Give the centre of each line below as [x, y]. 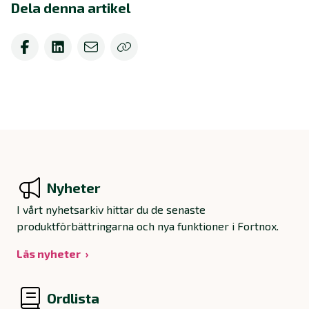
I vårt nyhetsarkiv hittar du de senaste [111, 210]
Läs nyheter [49, 254]
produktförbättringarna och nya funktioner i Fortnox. [148, 226]
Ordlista [73, 298]
